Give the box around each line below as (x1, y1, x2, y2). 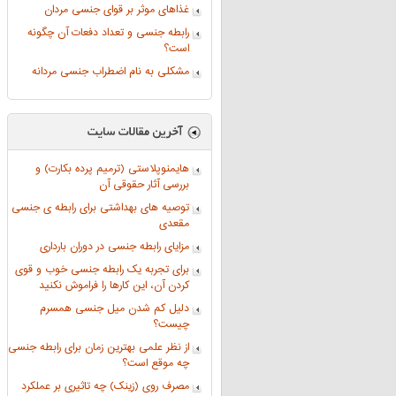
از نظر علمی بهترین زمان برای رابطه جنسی (8, 339, 189, 357)
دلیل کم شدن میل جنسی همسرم (40, 300, 189, 318)
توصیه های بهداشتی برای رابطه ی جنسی (11, 199, 189, 217)
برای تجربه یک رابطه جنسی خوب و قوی (15, 261, 189, 279)
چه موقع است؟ (122, 354, 189, 373)
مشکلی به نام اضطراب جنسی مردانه (32, 63, 189, 81)
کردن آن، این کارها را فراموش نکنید (39, 277, 189, 295)
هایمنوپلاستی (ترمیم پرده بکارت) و (35, 160, 189, 179)
